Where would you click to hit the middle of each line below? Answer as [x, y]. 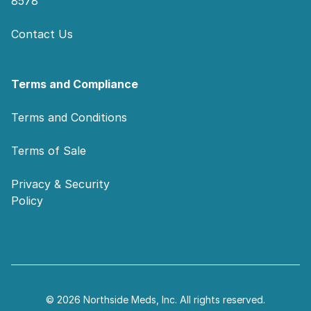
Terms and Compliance [75, 84]
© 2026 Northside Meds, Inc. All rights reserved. [155, 300]
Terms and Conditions [69, 117]
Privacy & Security [60, 184]
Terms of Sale [49, 151]
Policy [27, 201]
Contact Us [42, 34]
